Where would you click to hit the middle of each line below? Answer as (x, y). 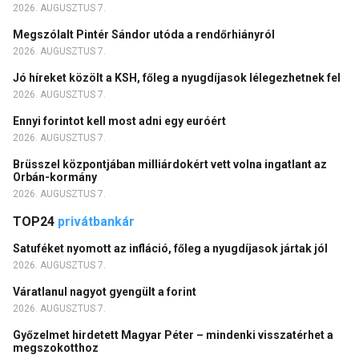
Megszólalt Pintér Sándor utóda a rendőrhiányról (145, 34)
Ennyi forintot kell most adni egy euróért (121, 121)
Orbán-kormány (56, 177)
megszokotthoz (57, 347)
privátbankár (96, 221)
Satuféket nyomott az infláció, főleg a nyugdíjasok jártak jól (171, 248)
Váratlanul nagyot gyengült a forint (106, 291)
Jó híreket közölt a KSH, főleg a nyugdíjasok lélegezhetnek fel (178, 77)
